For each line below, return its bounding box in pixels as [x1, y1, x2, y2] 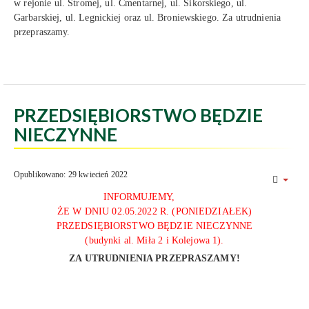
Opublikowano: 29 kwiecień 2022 [14, 170, 128, 179]
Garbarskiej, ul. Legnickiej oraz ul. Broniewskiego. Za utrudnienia [14, 12, 281, 23]
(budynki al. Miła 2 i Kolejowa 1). [85, 235, 224, 246]
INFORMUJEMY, [103, 192, 175, 202]
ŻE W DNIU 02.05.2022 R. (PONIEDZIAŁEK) [57, 206, 252, 217]
